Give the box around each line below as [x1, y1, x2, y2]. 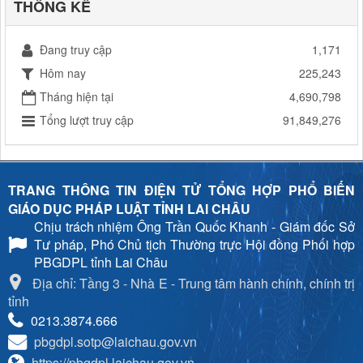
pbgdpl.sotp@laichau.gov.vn [34, 331, 197, 351]
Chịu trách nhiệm [34, 216, 138, 236]
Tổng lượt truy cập [40, 111, 134, 128]
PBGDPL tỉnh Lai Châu [34, 252, 168, 271]
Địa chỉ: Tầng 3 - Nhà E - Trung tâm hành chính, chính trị [32, 273, 356, 293]
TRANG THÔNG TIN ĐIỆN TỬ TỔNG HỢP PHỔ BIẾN [8, 180, 355, 199]
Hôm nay [40, 64, 86, 81]
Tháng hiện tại [40, 88, 113, 105]
